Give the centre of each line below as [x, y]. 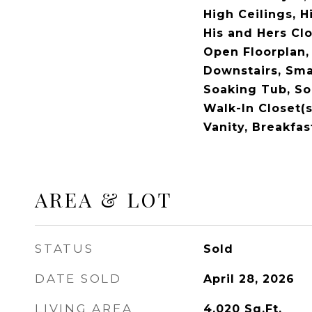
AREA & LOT [104, 199]
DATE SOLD [78, 279]
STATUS [64, 249]
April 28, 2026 [249, 279]
